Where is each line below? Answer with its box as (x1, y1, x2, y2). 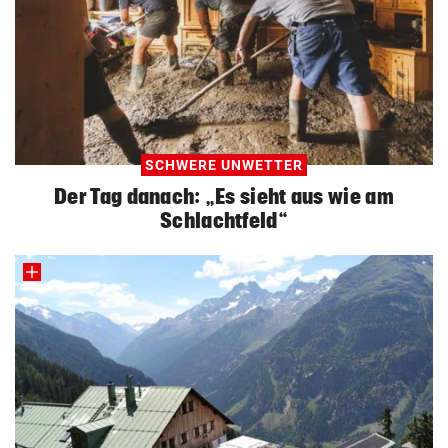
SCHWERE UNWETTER (145, 157, 303, 174)
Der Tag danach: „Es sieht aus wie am (54, 184, 394, 209)
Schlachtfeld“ (160, 208, 288, 233)
